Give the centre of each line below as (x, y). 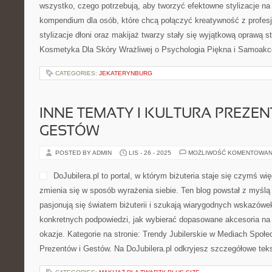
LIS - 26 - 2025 (150, 153)
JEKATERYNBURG (126, 73)
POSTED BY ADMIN (84, 153)
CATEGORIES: (77, 73)
